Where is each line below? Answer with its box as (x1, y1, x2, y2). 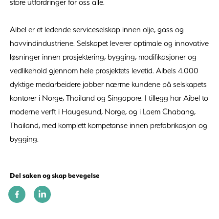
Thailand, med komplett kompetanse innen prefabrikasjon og (10, 120, 207, 130)
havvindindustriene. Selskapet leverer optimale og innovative (10, 38, 209, 48)
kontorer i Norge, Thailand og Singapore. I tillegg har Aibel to (10, 92, 208, 103)
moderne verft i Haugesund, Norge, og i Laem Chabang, (10, 106, 196, 116)
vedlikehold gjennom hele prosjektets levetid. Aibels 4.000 (10, 65, 198, 75)
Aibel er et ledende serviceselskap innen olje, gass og (10, 24, 184, 34)
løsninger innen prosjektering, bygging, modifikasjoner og (10, 51, 197, 62)
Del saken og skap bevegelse (10, 171, 100, 180)
